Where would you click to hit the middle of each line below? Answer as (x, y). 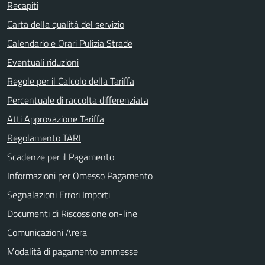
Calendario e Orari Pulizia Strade (70, 43)
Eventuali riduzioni (43, 62)
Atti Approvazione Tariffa (56, 119)
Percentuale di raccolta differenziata (78, 100)
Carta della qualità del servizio (66, 24)
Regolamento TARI (44, 138)
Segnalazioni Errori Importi (59, 195)
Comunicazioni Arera (47, 232)
